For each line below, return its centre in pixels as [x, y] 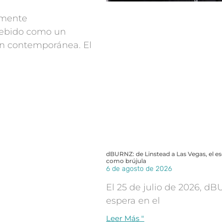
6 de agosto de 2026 [139, 169]
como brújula [126, 161]
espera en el [133, 201]
